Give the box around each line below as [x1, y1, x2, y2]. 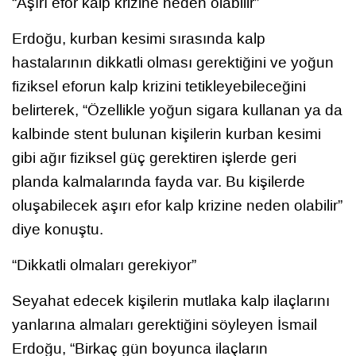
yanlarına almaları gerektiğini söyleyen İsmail [12, 314, 317, 335]
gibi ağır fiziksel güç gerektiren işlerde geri [12, 147, 296, 168]
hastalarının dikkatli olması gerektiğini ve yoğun [12, 52, 334, 72]
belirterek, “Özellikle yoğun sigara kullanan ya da [12, 99, 342, 120]
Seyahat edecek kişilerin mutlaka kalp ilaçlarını [12, 290, 330, 311]
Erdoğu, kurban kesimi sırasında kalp [12, 28, 265, 48]
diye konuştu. [12, 219, 103, 239]
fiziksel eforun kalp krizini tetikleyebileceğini [12, 75, 306, 96]
